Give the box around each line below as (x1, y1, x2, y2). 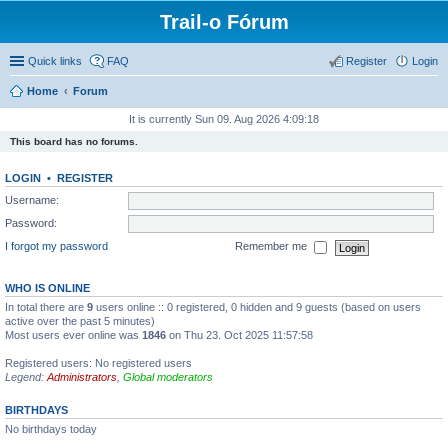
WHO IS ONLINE (5, 282, 90, 294)
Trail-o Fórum (159, 11, 289, 33)
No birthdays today (5, 423, 97, 435)
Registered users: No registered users (5, 357, 192, 369)
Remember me (235, 240, 310, 253)
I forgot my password (5, 240, 108, 253)
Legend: (5, 371, 47, 383)
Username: (5, 193, 59, 206)
